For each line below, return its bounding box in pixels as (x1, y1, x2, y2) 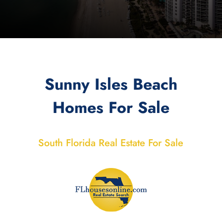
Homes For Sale (52, 96, 169, 119)
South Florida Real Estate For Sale (38, 136, 184, 151)
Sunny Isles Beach (44, 73, 177, 96)
